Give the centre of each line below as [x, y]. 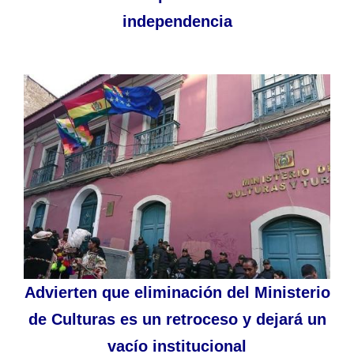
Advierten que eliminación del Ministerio [177, 292]
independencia [177, 22]
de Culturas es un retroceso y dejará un [177, 319]
